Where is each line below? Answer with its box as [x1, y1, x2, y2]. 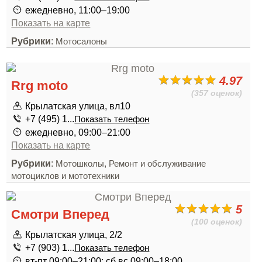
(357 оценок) [191, 88, 243, 98]
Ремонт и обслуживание [109, 159, 206, 168]
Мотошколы [56, 159, 105, 168]
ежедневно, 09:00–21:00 [25, 127, 131, 137]
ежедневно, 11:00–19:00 [25, 5, 130, 15]
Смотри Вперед [11, 207, 110, 222]
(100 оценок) [191, 217, 243, 226]
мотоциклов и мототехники [11, 171, 120, 181]
